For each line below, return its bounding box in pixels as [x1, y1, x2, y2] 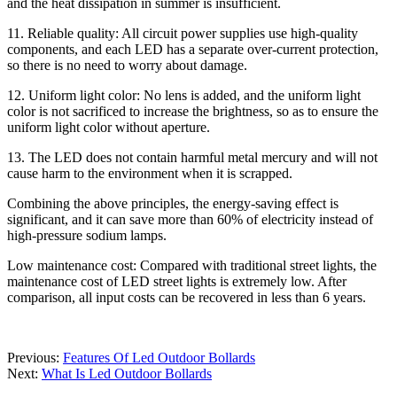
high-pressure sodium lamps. [7, 227, 167, 243]
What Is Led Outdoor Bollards [42, 365, 212, 381]
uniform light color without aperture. [7, 119, 210, 135]
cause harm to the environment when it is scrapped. [7, 165, 292, 181]
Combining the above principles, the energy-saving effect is [7, 195, 339, 211]
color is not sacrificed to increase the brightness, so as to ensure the [7, 103, 378, 119]
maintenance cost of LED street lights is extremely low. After [7, 273, 346, 289]
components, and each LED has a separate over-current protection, [7, 41, 378, 57]
